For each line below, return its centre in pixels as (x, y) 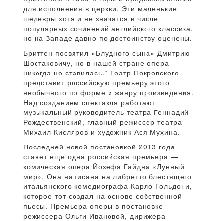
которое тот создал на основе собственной (103, 196)
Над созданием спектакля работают (90, 102)
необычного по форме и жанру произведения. (109, 92)
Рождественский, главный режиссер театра (103, 122)
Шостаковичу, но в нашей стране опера (96, 63)
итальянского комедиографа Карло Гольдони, (108, 186)
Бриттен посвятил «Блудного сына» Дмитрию (107, 53)
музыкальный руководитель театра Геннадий (106, 112)
